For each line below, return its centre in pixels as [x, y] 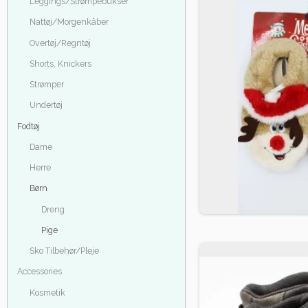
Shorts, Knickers [60, 63]
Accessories [40, 272]
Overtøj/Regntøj [60, 43]
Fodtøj [29, 126]
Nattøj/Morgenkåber [69, 22]
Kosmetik [47, 292]
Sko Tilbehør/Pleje [64, 251]
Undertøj [46, 105]
